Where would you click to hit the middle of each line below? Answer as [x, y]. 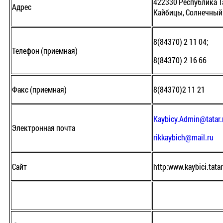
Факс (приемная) [39, 90]
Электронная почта [44, 128]
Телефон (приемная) [45, 51]
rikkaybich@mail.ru [183, 137]
